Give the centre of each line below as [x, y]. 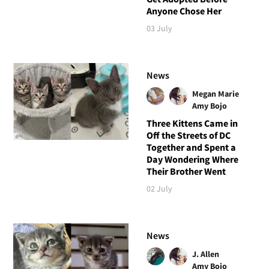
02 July [159, 188]
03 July [159, 28]
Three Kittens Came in [192, 123]
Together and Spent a [191, 147]
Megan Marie [215, 93]
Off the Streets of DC [188, 135]
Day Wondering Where [192, 159]
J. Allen [205, 254]
